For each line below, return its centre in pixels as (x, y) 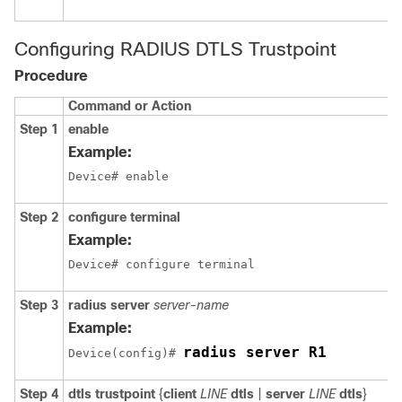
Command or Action (130, 106)
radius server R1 (255, 352)
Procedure (51, 76)
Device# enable (118, 176)
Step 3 (39, 305)
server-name (191, 305)
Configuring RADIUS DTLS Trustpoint (175, 49)
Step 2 (39, 217)
